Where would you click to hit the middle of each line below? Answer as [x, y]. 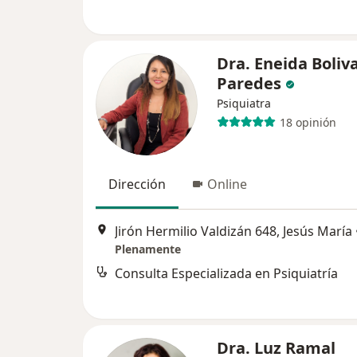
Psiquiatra [244, 103]
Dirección [137, 184]
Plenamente [148, 249]
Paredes [249, 83]
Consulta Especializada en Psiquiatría [226, 274]
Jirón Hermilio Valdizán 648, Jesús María [233, 231]
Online [227, 184]
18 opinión [308, 122]
